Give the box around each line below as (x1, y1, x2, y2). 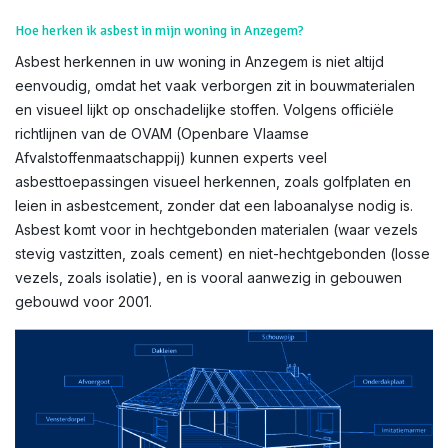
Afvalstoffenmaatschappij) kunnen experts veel (15, 149, 327, 166)
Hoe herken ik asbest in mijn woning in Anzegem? (15, 22, 304, 39)
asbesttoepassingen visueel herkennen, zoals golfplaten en (15, 173, 411, 190)
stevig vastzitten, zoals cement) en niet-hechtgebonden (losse (15, 245, 430, 262)
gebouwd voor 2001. (15, 293, 152, 310)
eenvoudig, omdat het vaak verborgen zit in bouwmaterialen (15, 77, 415, 94)
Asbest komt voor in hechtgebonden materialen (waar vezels (15, 221, 418, 238)
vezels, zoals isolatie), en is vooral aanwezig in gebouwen (15, 269, 402, 286)
